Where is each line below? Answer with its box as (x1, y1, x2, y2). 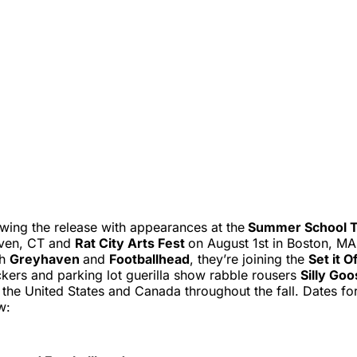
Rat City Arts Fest (75, 234, 188, 251)
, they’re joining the (190, 250, 308, 267)
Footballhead (109, 250, 190, 267)
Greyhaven (10, 250, 83, 267)
